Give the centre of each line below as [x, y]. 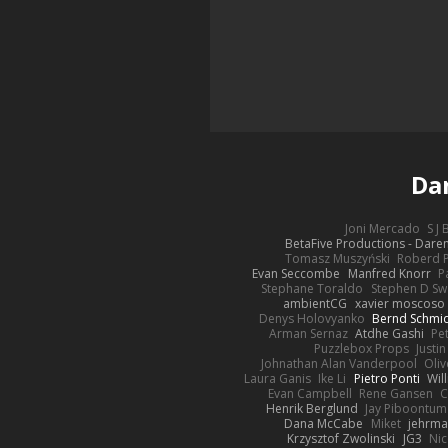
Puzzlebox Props [361, 348]
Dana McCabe [324, 423]
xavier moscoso [399, 303]
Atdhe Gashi [390, 333]
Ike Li [332, 378]
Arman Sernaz [308, 333]
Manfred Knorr [389, 273]
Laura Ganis [278, 378]
